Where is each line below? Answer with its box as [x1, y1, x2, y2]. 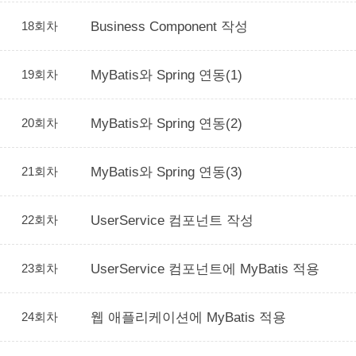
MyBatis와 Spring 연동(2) [91, 115, 242, 131]
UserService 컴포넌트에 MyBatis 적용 [91, 261, 319, 277]
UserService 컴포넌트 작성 [91, 212, 253, 228]
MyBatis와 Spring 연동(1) [91, 67, 242, 83]
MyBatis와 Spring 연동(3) [91, 164, 242, 180]
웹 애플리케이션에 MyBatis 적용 [91, 309, 286, 325]
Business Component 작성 [91, 18, 248, 34]
